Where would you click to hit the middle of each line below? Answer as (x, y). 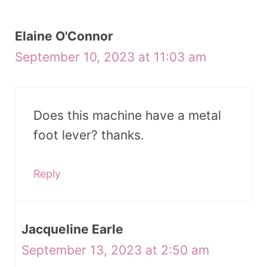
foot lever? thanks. (89, 135)
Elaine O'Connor (64, 36)
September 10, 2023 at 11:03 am (111, 57)
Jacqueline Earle (72, 229)
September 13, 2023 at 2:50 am (115, 250)
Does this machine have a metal (127, 115)
